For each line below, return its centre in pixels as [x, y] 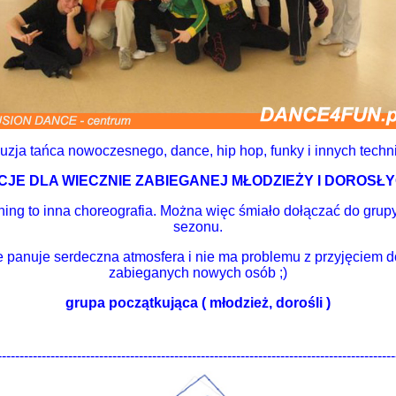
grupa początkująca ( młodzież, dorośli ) [198, 303]
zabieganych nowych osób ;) [198, 273]
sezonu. [198, 227]
